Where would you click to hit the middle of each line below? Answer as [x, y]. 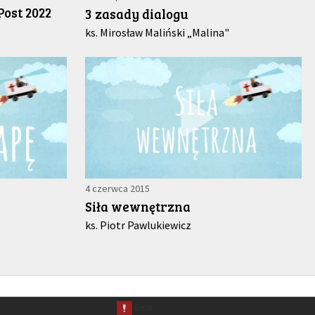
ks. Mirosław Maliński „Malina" [157, 32]
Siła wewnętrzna [138, 206]
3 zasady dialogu [137, 13]
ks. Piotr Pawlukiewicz [139, 225]
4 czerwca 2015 [118, 188]
